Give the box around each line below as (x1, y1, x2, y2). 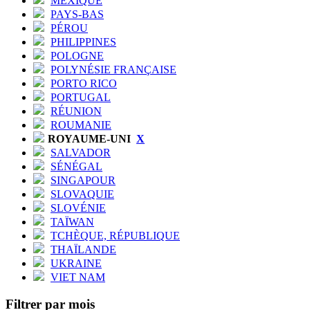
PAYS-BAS (51, 8, 104, 20)
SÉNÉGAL (51, 160, 102, 172)
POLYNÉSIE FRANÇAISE (51, 63, 176, 75)
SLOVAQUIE (51, 188, 114, 200)
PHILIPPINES (51, 35, 116, 48)
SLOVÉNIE (51, 201, 106, 214)
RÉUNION (51, 104, 102, 117)
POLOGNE (51, 49, 104, 62)
